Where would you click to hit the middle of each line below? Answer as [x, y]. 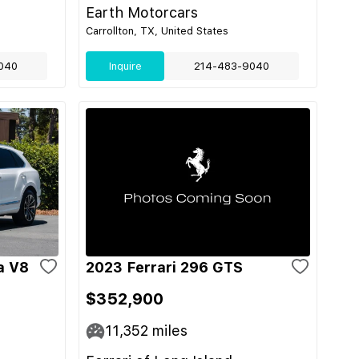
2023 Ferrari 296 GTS [164, 267]
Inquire [125, 66]
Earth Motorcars [142, 12]
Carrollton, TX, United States [157, 31]
